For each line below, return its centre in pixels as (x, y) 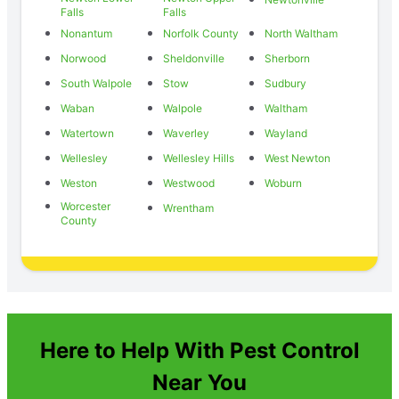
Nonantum (86, 33)
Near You (199, 382)
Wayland (286, 133)
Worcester (85, 206)
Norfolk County (201, 33)
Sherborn (287, 58)
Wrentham (188, 208)
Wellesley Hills (199, 158)
